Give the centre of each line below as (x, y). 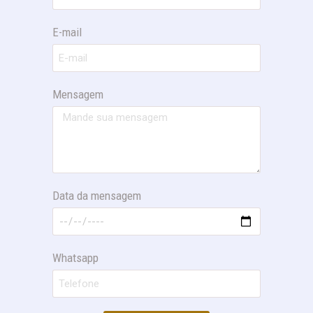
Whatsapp (76, 258)
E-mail (67, 32)
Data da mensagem (97, 196)
